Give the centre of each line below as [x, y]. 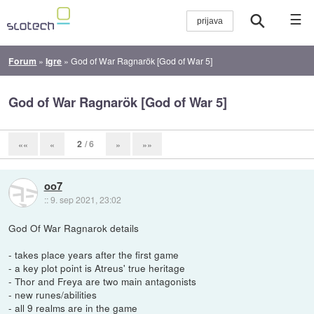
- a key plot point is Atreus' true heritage [97, 267]
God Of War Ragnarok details [74, 227]
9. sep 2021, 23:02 [86, 199]
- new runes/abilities [53, 294]
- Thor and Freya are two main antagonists [103, 281]
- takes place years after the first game [94, 254]
